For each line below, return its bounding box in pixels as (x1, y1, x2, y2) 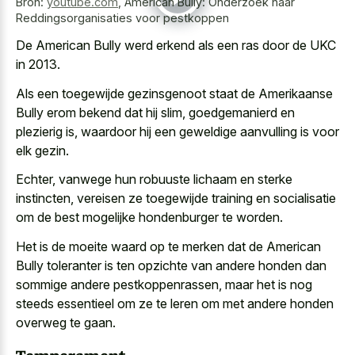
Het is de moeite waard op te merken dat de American (16, 238, 321, 254)
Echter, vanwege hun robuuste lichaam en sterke (16, 171, 292, 188)
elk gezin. (16, 142, 69, 158)
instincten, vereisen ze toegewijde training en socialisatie (16, 190, 336, 207)
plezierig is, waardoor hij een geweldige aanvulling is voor (16, 123, 339, 139)
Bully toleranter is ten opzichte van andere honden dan (16, 257, 326, 273)
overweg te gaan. (16, 314, 116, 330)
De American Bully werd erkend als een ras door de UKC (16, 37, 336, 54)
